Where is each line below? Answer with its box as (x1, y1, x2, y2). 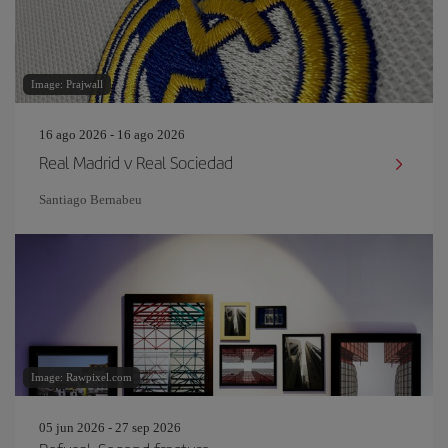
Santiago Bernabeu (39, 192, 142, 207)
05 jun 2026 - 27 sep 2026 (39, 420, 181, 435)
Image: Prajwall (31, 78, 103, 90)
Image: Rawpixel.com (31, 371, 132, 383)
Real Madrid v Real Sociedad (39, 150, 233, 174)
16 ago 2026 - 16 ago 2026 (39, 127, 185, 142)
